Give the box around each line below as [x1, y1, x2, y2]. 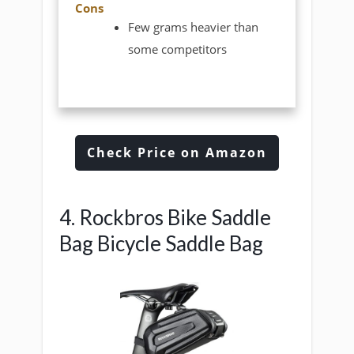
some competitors [128, 40, 228, 57]
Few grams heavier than [128, 18, 259, 35]
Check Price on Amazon [87, 143, 267, 161]
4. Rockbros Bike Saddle [59, 204, 271, 230]
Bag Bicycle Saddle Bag [59, 230, 263, 256]
